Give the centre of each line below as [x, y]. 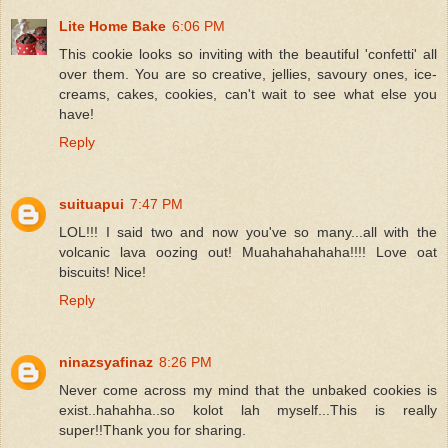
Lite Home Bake [112, 25]
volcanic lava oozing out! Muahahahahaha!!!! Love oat [248, 251]
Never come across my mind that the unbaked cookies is [248, 389]
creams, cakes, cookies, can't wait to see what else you [248, 93]
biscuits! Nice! [102, 271]
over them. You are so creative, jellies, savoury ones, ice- [248, 73]
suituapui [91, 203]
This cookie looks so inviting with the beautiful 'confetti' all [248, 53]
